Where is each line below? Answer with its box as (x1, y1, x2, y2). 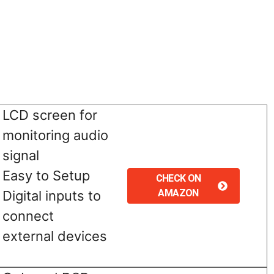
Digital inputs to (2, 187, 101, 204)
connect (2, 207, 54, 224)
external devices (2, 228, 107, 244)
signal (2, 147, 39, 163)
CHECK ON (155, 172, 201, 184)
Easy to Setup (2, 167, 90, 183)
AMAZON (158, 187, 199, 199)
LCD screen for (2, 106, 97, 123)
